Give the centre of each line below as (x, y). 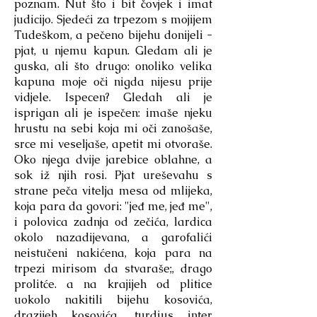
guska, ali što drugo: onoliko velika (113, 66)
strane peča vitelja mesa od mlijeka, (113, 191)
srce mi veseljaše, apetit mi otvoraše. (113, 144)
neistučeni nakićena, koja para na (113, 253)
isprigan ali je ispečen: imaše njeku (113, 113)
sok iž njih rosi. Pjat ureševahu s (113, 175)
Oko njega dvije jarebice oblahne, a (113, 160)
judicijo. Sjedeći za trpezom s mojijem (113, 19)
